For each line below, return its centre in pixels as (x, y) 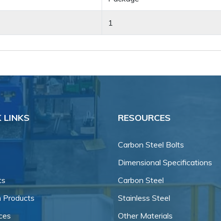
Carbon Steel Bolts (151, 145)
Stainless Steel (144, 198)
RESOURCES (144, 118)
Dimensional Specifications (165, 163)
